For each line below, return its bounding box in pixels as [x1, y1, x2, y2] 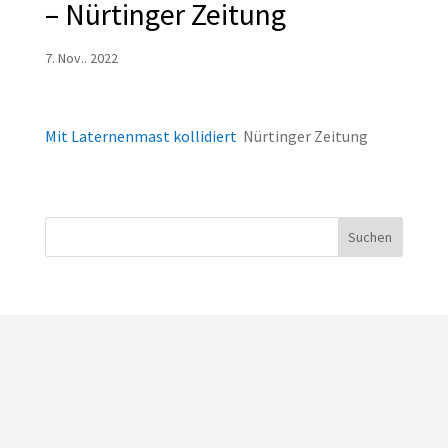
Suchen [348, 228, 393, 247]
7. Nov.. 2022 [44, 49, 118, 68]
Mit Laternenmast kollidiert [44, 126, 237, 147]
